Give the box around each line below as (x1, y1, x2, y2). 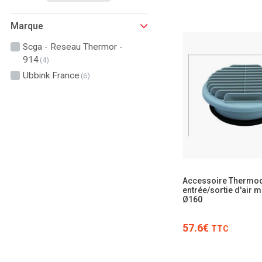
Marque (10, 20, 43, 32)
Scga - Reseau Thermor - (22, 42, 123, 52)
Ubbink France (22, 70, 80, 81)
